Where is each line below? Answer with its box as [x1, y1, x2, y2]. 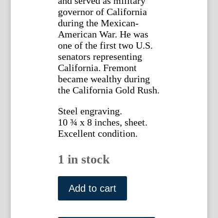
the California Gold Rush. [57, 85, 160, 96]
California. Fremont [57, 62, 137, 73]
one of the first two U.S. [57, 40, 153, 51]
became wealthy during [57, 73, 150, 85]
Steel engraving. [57, 106, 122, 117]
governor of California [57, 6, 147, 18]
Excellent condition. [57, 128, 138, 139]
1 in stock [57, 152, 109, 167]
